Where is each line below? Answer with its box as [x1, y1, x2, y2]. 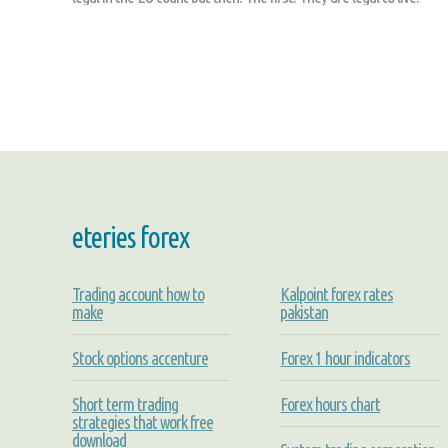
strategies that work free [72, 411, 213, 432]
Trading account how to [72, 283, 204, 304]
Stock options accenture [72, 347, 208, 368]
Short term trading [72, 393, 178, 414]
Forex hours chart [280, 393, 381, 414]
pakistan [280, 301, 329, 322]
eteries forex [72, 221, 189, 254]
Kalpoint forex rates [280, 283, 394, 304]
